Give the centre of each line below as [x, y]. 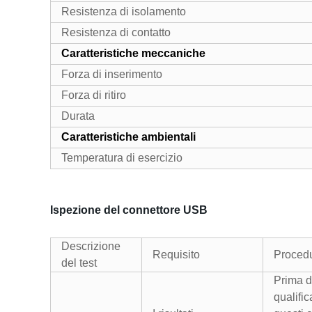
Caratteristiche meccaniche [133, 53]
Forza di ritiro [94, 95]
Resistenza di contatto [116, 32]
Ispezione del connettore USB [129, 210]
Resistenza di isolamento [124, 11]
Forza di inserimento [112, 74]
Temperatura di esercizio [122, 158]
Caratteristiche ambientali [128, 137]
